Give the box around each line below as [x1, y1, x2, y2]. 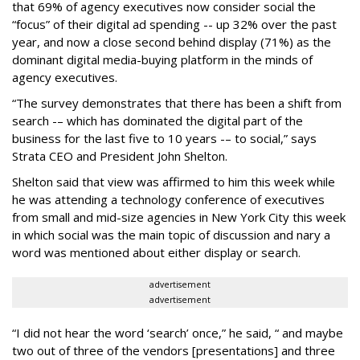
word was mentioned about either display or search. [12, 244, 301, 260]
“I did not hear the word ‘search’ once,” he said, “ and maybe [12, 325, 343, 341]
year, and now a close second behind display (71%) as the [12, 34, 331, 50]
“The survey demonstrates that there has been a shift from [12, 95, 342, 111]
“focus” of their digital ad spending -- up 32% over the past [12, 16, 337, 32]
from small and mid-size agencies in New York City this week [12, 209, 346, 225]
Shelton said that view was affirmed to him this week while [12, 174, 335, 190]
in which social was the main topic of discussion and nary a [12, 227, 330, 243]
